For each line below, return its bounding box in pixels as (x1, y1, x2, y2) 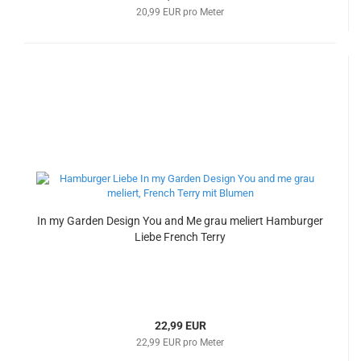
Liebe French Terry (135, 230, 226, 243)
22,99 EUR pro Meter (136, 337, 224, 348)
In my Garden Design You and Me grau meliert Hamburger (37, 214, 323, 227)
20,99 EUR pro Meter (136, 6, 224, 18)
